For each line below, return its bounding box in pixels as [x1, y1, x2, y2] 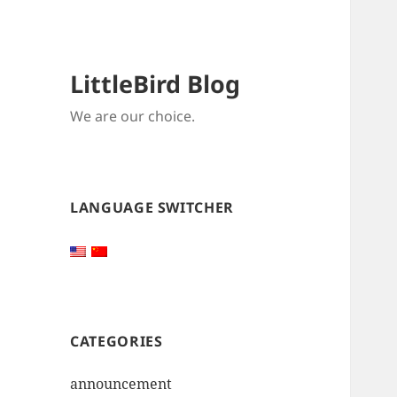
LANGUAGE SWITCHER [70, 198, 234, 218]
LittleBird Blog [70, 67, 241, 101]
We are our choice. [70, 106, 196, 127]
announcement [70, 374, 173, 394]
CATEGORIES [70, 331, 163, 352]
